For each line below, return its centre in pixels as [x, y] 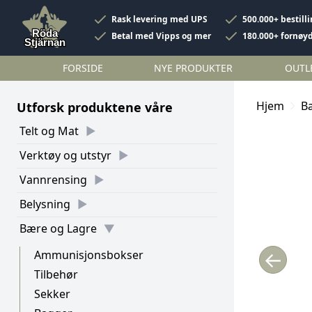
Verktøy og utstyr [65, 155]
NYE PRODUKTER [193, 68]
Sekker [52, 294]
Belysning [45, 204]
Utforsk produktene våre [95, 107]
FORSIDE [83, 68]
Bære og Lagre [58, 228]
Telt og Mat [49, 131]
